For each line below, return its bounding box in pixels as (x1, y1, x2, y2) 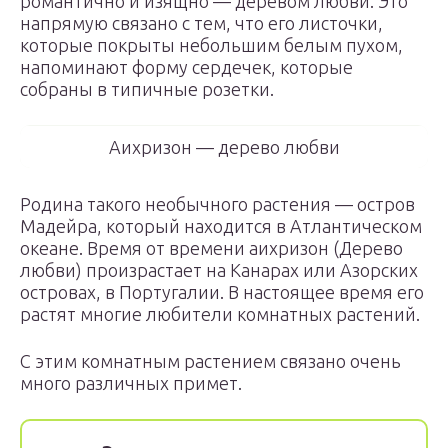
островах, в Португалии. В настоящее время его (20, 282, 424, 302)
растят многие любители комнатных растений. (20, 304, 420, 324)
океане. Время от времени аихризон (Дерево (20, 238, 403, 258)
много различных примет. (20, 373, 242, 393)
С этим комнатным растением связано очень (20, 351, 401, 371)
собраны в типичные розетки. (20, 79, 274, 99)
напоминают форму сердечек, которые (20, 57, 353, 77)
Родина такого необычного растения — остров (20, 194, 415, 214)
